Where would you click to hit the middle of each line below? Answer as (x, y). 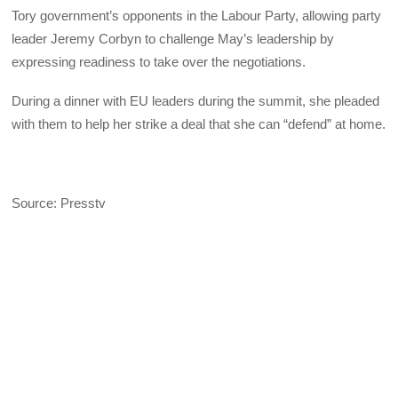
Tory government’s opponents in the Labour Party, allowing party (197, 16)
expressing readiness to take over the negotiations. (159, 62)
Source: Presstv (59, 203)
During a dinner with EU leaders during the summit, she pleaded (196, 101)
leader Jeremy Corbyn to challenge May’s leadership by (173, 39)
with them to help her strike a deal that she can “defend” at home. (199, 124)
